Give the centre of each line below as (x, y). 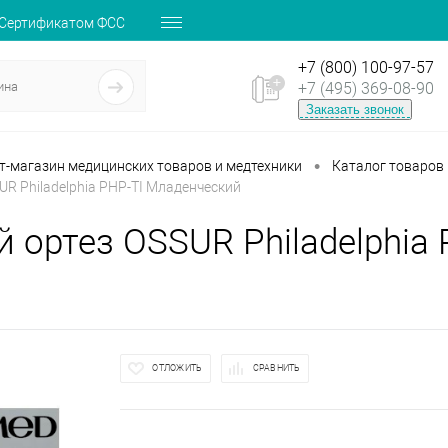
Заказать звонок (355, 110)
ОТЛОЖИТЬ (177, 368)
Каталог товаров (388, 166)
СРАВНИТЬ (276, 368)
